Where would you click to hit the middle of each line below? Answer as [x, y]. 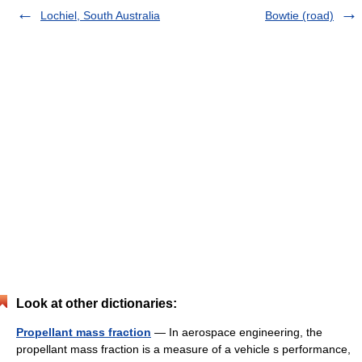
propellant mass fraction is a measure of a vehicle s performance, [183, 349]
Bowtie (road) [299, 15]
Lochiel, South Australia [100, 15]
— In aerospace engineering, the [237, 332]
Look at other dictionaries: [97, 303]
